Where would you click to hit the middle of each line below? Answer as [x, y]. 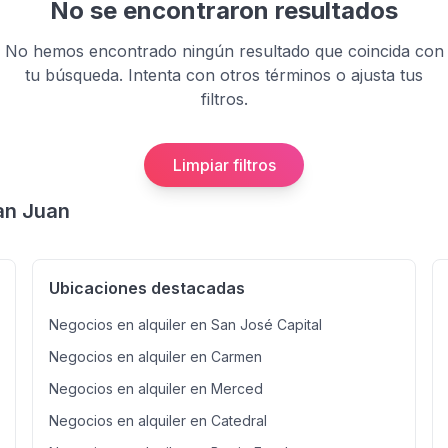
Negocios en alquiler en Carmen [155, 356]
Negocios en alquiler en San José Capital [185, 324]
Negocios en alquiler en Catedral [158, 420]
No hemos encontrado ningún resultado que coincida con [224, 51]
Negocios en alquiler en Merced [156, 388]
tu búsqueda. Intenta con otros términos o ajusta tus [224, 75]
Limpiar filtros [224, 165]
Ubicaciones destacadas [147, 288]
